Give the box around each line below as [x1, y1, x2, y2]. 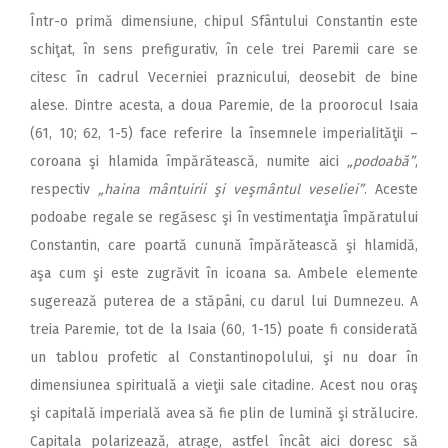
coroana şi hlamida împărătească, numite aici [30, 153, 347, 171]
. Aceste [364, 181, 418, 199]
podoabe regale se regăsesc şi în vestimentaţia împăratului [30, 209, 418, 227]
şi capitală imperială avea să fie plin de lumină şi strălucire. [30, 405, 418, 423]
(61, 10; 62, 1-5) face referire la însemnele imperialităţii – [30, 125, 418, 143]
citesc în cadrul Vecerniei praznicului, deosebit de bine [30, 69, 418, 87]
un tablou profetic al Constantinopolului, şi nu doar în [30, 349, 418, 367]
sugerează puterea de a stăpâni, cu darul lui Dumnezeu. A [30, 293, 418, 311]
